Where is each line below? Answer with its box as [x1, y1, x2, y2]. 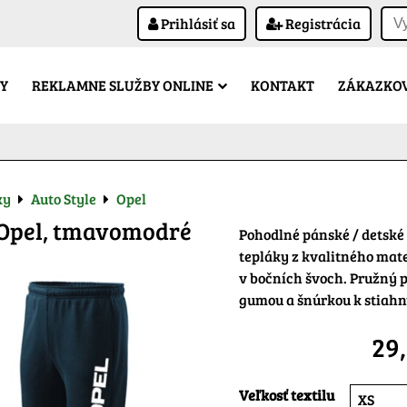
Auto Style [31, 189, 96, 208]
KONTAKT [251, 75, 314, 94]
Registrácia [283, 14, 361, 33]
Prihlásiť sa [158, 14, 235, 33]
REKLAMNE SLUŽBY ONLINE [32, 75, 213, 94]
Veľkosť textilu [239, 385, 334, 404]
